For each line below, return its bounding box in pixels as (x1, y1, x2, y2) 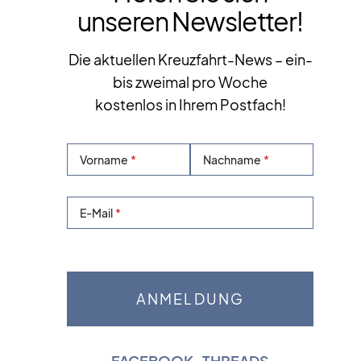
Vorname (80, 151, 129, 167)
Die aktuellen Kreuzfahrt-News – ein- (68, 51, 313, 69)
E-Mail (80, 205, 114, 221)
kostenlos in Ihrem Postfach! (94, 96, 286, 114)
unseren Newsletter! (77, 5, 303, 38)
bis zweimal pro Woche (113, 73, 268, 92)
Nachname (203, 151, 261, 167)
